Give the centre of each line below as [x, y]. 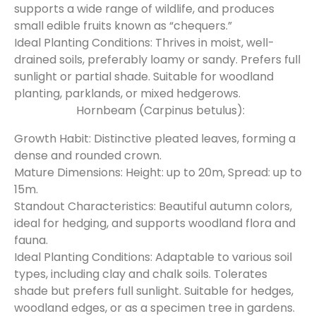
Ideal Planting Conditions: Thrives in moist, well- [144, 43]
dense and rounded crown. [88, 156]
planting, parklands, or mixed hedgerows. [127, 93]
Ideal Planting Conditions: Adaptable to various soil [153, 257]
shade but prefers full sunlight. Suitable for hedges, [154, 291]
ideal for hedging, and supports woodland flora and [155, 223]
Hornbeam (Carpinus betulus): [160, 110]
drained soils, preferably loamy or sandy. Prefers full [157, 60]
